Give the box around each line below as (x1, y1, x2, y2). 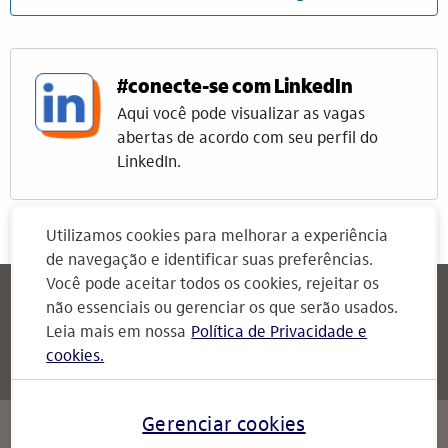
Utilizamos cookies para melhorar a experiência (46, 229, 389, 245)
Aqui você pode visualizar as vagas (117, 107, 365, 123)
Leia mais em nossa (46, 325, 187, 341)
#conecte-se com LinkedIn (117, 78, 353, 98)
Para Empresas (75, 324, 182, 340)
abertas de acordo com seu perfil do (117, 131, 378, 147)
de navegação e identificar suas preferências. (46, 253, 374, 269)
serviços (34, 416, 101, 434)
